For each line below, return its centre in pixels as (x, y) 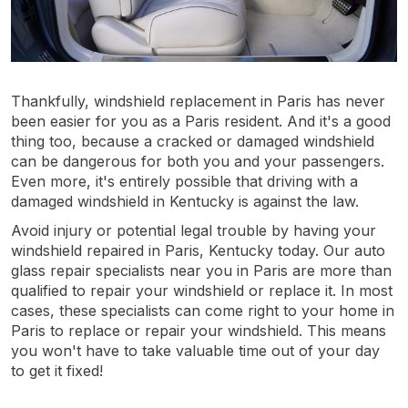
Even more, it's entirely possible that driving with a (184, 181)
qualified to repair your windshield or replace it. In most (202, 290)
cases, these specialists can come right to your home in (203, 310)
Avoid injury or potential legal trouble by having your (194, 230)
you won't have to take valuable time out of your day (195, 350)
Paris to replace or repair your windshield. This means (199, 330)
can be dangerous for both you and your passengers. (198, 161)
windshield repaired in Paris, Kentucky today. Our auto (198, 250)
